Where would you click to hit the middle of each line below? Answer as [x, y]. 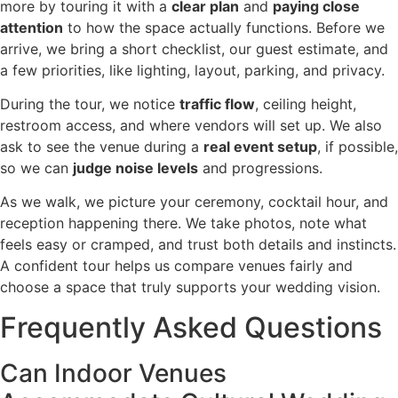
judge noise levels [135, 167]
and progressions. [260, 167]
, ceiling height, [306, 103]
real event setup [260, 146]
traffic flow [217, 103]
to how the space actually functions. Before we [224, 27]
